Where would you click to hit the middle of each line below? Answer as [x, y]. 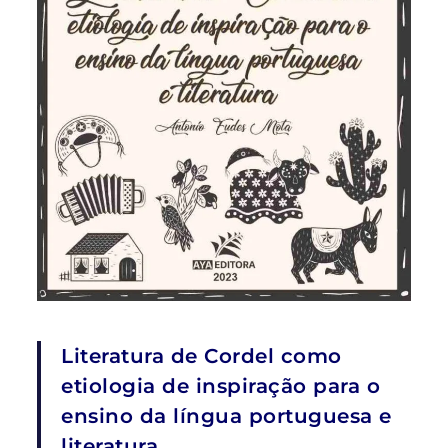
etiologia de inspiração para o [221, 385]
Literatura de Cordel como [201, 355]
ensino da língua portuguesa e [226, 415]
